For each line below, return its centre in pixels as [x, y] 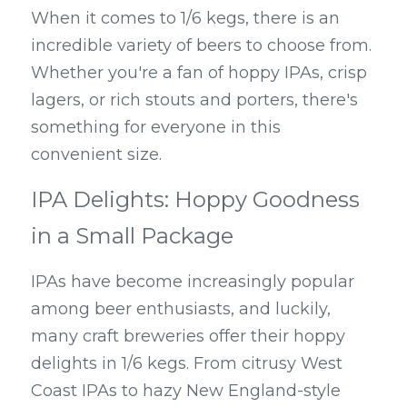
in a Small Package [132, 236]
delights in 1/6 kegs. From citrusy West [187, 364]
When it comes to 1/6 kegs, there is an [185, 19]
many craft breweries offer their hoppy [188, 337]
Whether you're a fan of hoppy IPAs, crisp [199, 73]
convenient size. [96, 155]
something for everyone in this [156, 128]
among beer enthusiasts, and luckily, [181, 309]
